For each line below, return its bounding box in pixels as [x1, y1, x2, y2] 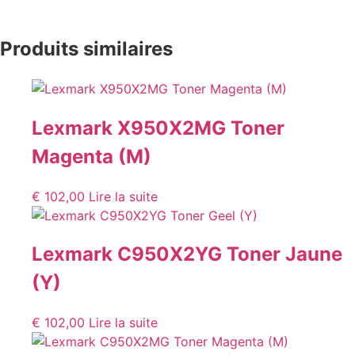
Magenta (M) [32, 144, 151, 168]
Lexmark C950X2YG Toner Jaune [32, 242, 342, 266]
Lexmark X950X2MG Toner [32, 116, 284, 139]
